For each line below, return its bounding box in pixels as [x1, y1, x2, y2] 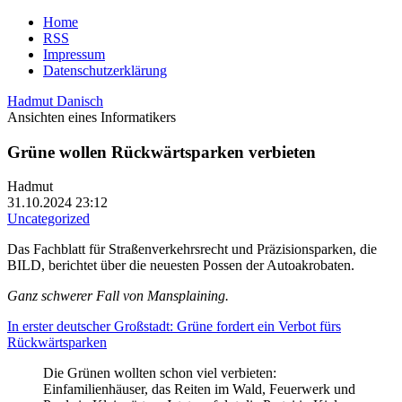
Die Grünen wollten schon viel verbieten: [43, 365, 276, 381]
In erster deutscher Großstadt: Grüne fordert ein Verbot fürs [7, 319, 341, 335]
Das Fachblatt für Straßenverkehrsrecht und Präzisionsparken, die [7, 241, 377, 258]
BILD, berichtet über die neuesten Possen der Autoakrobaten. [7, 258, 354, 274]
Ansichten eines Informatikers [7, 109, 176, 125]
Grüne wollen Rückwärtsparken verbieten [7, 142, 316, 162]
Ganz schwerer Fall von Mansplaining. [7, 288, 229, 304]
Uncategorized [7, 211, 90, 227]
